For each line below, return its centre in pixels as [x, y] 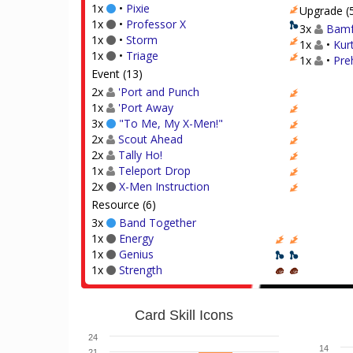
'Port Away [146, 108]
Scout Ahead [150, 139]
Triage [142, 56]
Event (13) [117, 74]
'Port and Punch [159, 92]
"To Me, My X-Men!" [171, 123]
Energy [136, 238]
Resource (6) [124, 204]
